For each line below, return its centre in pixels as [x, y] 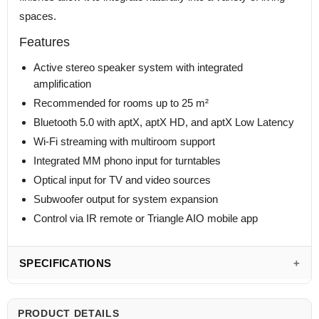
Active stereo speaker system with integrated [138, 68]
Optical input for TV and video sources [122, 180]
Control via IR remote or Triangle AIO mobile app [146, 219]
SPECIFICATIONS [66, 263]
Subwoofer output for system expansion [126, 199]
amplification [62, 84]
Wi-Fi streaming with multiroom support [124, 142]
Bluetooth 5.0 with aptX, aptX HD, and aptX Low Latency [164, 122]
